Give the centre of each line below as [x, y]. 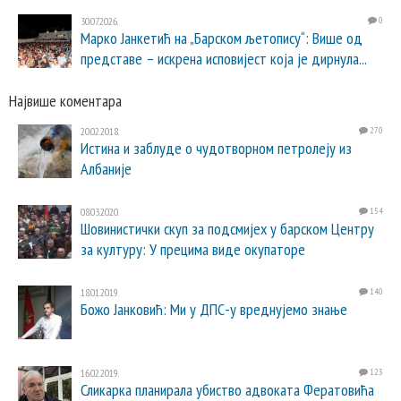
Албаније [106, 169]
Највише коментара [65, 101]
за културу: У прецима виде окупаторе [193, 249]
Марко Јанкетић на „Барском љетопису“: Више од [222, 38]
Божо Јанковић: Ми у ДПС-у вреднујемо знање [214, 309]
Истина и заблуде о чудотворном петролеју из [216, 148]
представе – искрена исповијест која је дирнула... [224, 59]
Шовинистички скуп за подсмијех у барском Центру [227, 229]
